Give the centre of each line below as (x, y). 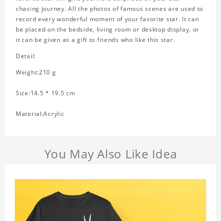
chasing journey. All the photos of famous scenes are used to (110, 9)
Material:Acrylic (40, 114)
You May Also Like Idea (110, 154)
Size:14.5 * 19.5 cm (46, 93)
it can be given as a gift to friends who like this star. (95, 40)
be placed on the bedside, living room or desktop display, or (108, 30)
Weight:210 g (36, 73)
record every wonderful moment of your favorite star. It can (108, 19)
